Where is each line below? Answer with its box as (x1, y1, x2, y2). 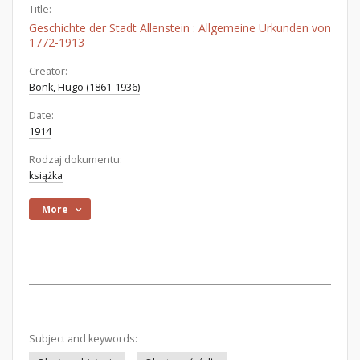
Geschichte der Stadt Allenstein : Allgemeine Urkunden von (29, 20, 331, 35)
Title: (29, 2, 51, 16)
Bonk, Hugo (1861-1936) (29, 80, 140, 94)
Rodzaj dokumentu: (29, 153, 122, 166)
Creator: (29, 64, 67, 78)
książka (29, 169, 63, 182)
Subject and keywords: (29, 332, 137, 346)
